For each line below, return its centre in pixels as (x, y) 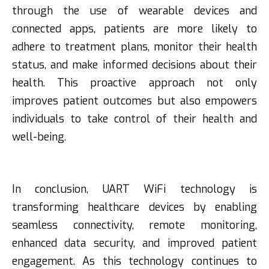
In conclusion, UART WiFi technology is (134, 189)
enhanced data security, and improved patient (134, 243)
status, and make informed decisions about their (134, 65)
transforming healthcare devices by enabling (134, 207)
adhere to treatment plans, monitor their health (134, 47)
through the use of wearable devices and (134, 11)
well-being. (39, 137)
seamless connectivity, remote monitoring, (134, 225)
